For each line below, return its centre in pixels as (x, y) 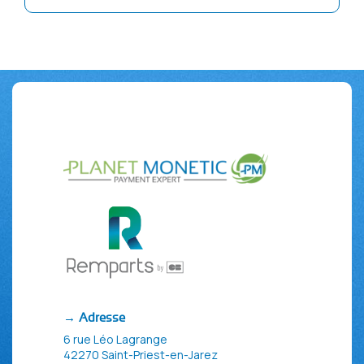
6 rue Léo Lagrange (115, 339)
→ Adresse (94, 317)
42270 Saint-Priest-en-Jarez (141, 354)
